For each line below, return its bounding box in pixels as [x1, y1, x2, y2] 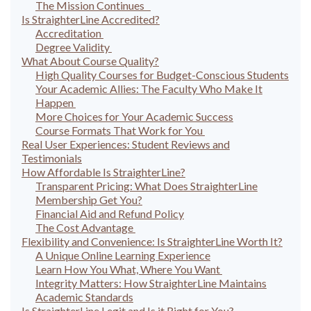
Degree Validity [35, 40, 112, 53]
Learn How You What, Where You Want [35, 262, 222, 276]
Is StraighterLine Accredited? [22, 12, 160, 26]
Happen [35, 95, 76, 109]
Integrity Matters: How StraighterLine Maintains [35, 276, 267, 289]
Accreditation [35, 26, 103, 40]
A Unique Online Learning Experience [35, 248, 210, 262]
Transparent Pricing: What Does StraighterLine [35, 178, 258, 192]
